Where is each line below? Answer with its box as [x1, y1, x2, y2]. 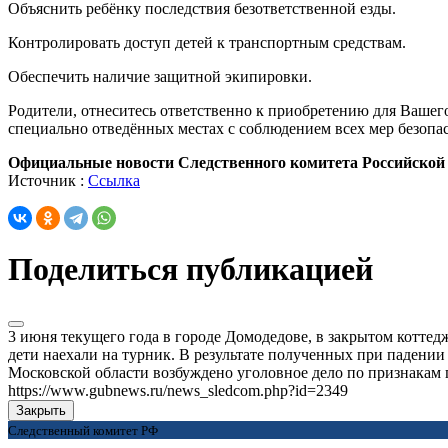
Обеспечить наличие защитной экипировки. [8, 67, 312, 85]
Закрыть [16, 402, 66, 418]
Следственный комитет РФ [8, 422, 158, 438]
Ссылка [88, 171, 140, 189]
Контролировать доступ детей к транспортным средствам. [8, 33, 406, 51]
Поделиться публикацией [8, 251, 373, 288]
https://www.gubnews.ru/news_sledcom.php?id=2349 [8, 381, 348, 399]
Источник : [8, 171, 88, 189]
